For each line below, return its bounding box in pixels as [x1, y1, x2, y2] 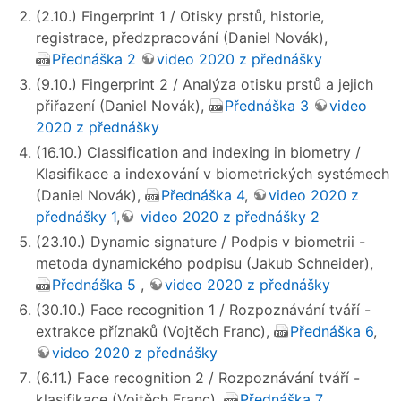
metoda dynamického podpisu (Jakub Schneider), [36, 254, 373, 273]
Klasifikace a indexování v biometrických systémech [36, 165, 389, 183]
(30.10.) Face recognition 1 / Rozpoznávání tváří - [36, 301, 371, 320]
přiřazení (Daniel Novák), [36, 97, 209, 115]
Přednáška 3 [225, 97, 309, 115]
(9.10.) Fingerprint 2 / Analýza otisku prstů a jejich [36, 75, 373, 94]
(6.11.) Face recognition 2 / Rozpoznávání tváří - [36, 369, 360, 388]
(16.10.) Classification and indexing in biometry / [36, 143, 361, 162]
